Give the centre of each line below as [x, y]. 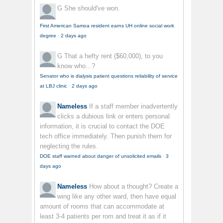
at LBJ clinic [54, 86]
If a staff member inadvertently [133, 107]
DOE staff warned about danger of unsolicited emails [101, 156]
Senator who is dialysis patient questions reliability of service [109, 76]
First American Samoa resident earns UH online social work [107, 26]
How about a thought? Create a [134, 187]
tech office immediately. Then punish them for [106, 136]
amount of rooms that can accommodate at [102, 207]
